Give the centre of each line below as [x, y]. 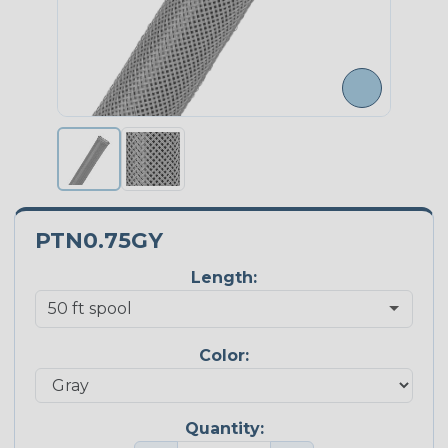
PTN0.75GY [99, 240]
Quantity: [224, 428]
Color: [224, 356]
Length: [224, 278]
